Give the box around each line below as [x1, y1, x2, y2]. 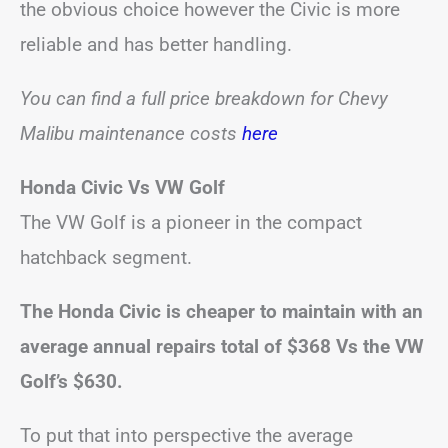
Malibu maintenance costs [20, 122, 242, 145]
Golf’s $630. [20, 370, 123, 393]
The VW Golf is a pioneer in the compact [20, 211, 362, 234]
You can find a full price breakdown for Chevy [20, 87, 388, 110]
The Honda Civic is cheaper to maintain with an [20, 300, 423, 323]
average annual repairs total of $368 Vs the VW [20, 335, 424, 358]
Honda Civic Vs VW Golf [20, 176, 225, 199]
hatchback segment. [20, 246, 192, 269]
